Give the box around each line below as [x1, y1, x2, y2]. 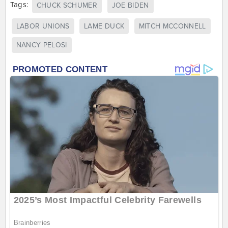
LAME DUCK [84, 22, 125, 31]
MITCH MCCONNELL [138, 22, 206, 31]
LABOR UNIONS [16, 22, 70, 31]
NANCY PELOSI [16, 41, 67, 50]
